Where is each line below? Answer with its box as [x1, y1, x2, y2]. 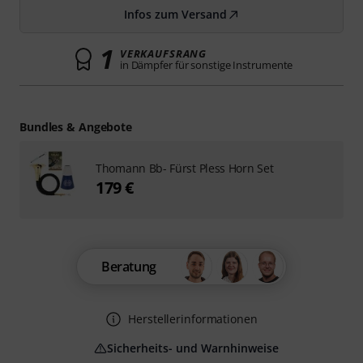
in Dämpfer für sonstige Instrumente [119, 58, 293, 72]
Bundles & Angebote [19, 119, 133, 135]
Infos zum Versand [123, 6, 227, 22]
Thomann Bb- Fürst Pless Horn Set [96, 160, 274, 176]
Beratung [101, 258, 156, 275]
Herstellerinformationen [128, 311, 258, 327]
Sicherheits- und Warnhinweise [107, 340, 279, 356]
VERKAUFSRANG [119, 46, 207, 61]
